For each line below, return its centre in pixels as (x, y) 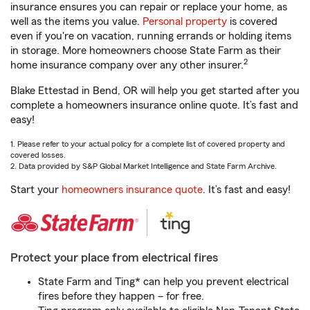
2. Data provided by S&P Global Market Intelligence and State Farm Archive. (144, 166)
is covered (252, 22)
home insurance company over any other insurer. (127, 65)
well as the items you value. (76, 22)
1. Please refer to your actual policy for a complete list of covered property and (148, 144)
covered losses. (38, 155)
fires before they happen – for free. (121, 297)
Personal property (185, 22)
